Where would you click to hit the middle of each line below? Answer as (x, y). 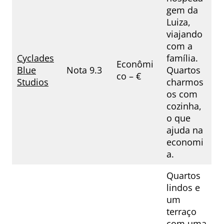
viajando (184, 34)
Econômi (135, 64)
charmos (185, 82)
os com (182, 94)
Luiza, (178, 22)
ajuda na (185, 130)
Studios (33, 82)
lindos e (183, 188)
